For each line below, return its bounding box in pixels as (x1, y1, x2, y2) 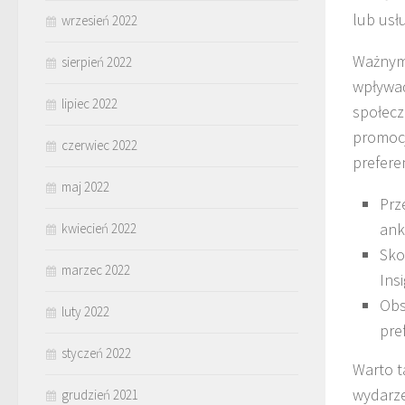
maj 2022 (61, 177, 109, 195)
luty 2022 (61, 302, 109, 320)
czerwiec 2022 (61, 136, 137, 154)
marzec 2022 (61, 260, 130, 278)
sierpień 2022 (61, 52, 132, 71)
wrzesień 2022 (61, 11, 137, 29)
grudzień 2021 (61, 385, 138, 403)
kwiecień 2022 (61, 219, 137, 237)
